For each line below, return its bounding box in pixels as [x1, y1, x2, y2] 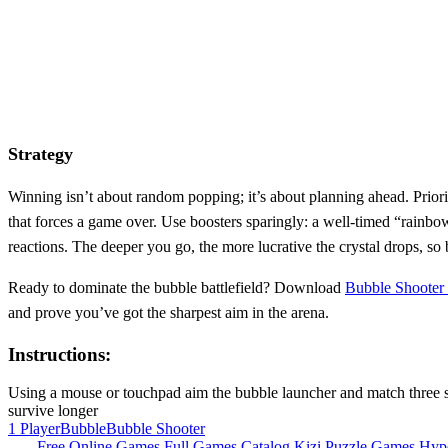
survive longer [8, 402, 98, 420]
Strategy [8, 143, 73, 164]
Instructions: [8, 343, 111, 365]
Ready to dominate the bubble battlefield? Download [8, 278, 345, 296]
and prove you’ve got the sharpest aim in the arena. [8, 303, 329, 321]
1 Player [8, 420, 60, 438]
